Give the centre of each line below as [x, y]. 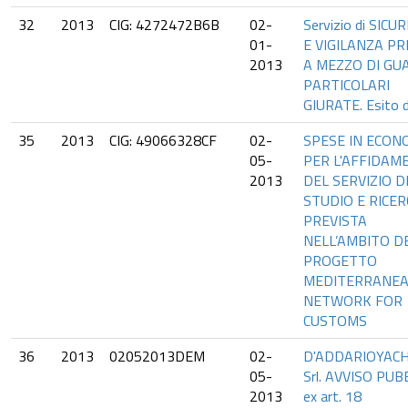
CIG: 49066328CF [163, 140]
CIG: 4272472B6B [164, 25]
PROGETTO [340, 260]
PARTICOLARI [347, 85]
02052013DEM [157, 356]
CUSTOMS [335, 321]
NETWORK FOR [353, 301]
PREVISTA [335, 220]
